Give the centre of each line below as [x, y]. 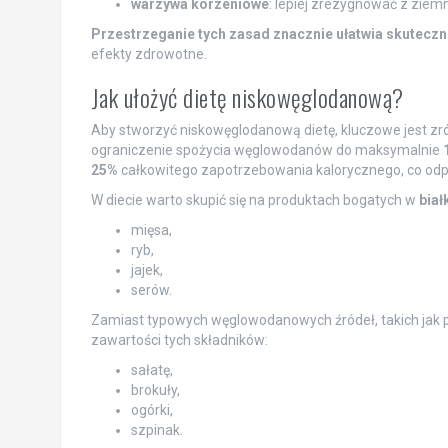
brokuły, [155, 389]
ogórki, [151, 409]
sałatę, [151, 369]
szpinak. [156, 429]
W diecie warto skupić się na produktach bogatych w [254, 199]
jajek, [146, 269]
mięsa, [151, 229]
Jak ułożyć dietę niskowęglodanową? [247, 96]
